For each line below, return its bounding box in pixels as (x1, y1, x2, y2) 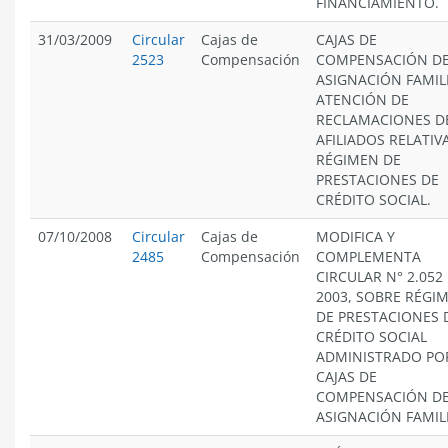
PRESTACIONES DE (316, 170, 439, 189)
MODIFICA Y (316, 227, 395, 246)
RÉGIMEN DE (316, 150, 401, 169)
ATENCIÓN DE (316, 90, 409, 109)
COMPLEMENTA (316, 247, 421, 266)
